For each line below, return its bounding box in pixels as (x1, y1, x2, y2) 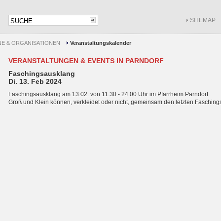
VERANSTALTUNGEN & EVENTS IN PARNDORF (8, 57, 164, 65)
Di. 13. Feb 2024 (8, 77, 62, 85)
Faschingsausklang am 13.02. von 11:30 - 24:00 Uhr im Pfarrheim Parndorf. (8, 91, 210, 98)
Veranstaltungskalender (70, 40, 131, 46)
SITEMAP (190, 17, 216, 24)
